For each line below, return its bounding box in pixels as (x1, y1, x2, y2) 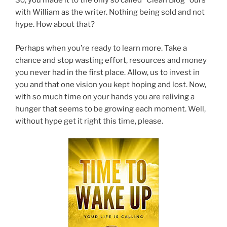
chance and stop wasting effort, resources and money (15, 55, 207, 65)
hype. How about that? (15, 20, 95, 29)
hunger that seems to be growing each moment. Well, (15, 104, 206, 113)
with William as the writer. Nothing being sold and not (15, 8, 205, 17)
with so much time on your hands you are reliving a (15, 92, 195, 101)
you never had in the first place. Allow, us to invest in (15, 67, 200, 77)
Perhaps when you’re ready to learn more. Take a (15, 43, 187, 53)
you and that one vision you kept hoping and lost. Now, (15, 80, 206, 89)
